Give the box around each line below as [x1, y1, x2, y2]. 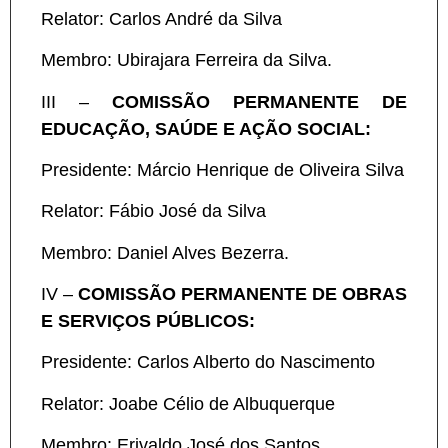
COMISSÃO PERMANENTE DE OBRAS [78, 284, 407, 305]
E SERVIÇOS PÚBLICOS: [41, 311, 255, 332]
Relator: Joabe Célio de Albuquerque [41, 393, 335, 414]
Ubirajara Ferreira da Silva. [117, 50, 332, 71]
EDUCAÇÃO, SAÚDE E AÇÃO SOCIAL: [41, 118, 371, 139]
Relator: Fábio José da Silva [41, 201, 266, 222]
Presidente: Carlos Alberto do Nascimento [41, 352, 375, 373]
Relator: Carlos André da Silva [41, 8, 282, 29]
